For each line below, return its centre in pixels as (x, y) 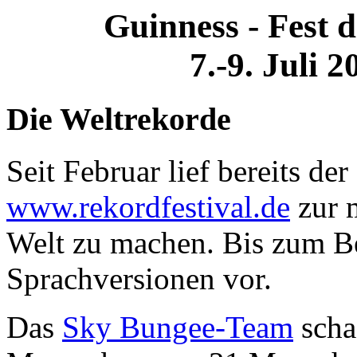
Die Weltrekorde (119, 119)
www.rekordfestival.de (148, 206)
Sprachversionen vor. (139, 278)
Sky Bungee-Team (178, 327)
